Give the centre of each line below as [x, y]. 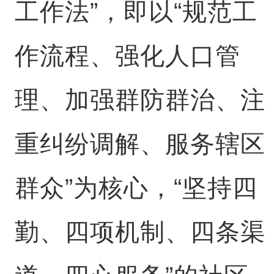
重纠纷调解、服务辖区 [140, 143]
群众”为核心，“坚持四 [136, 187]
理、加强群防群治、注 [140, 99]
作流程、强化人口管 [127, 55]
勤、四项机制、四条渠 [140, 231]
